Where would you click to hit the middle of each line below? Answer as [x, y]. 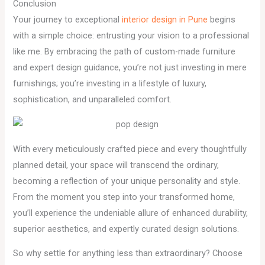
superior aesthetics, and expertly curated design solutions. [126, 229]
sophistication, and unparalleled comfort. [93, 100]
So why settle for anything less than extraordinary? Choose [128, 253]
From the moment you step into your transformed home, [124, 197]
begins [222, 20]
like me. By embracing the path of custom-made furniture [125, 52]
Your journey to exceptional [68, 20]
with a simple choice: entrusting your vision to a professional [131, 36]
